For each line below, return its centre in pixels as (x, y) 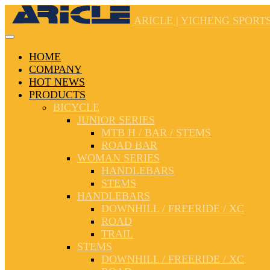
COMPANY (55, 69)
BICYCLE (76, 107)
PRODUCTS (57, 95)
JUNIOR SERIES (116, 120)
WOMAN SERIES (118, 158)
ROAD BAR (129, 145)
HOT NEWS (57, 82)
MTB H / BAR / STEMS (156, 133)
